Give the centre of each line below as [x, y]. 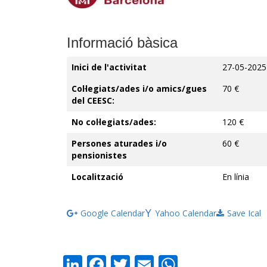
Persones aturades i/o [119, 143]
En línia [236, 177]
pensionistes [99, 155]
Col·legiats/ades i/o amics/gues [139, 89]
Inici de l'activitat [109, 67]
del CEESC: [93, 100]
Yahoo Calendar [186, 213]
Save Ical [244, 213]
